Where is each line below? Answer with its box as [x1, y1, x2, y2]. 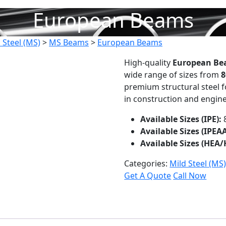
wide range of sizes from [124, 69, 221, 80]
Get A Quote [124, 170, 172, 181]
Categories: [124, 158, 170, 169]
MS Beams [49, 37, 89, 48]
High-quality [124, 57, 173, 68]
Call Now [173, 170, 207, 181]
